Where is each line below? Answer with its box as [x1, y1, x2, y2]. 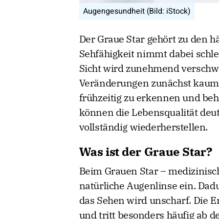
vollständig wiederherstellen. [79, 120, 208, 133]
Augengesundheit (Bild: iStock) [83, 5, 191, 17]
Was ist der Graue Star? [79, 143, 212, 159]
